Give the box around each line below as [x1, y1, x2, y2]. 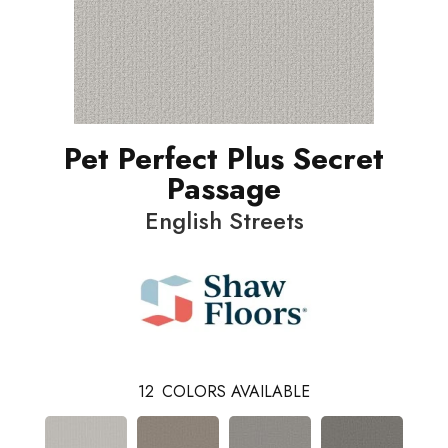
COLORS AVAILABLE [162, 379, 310, 403]
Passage [167, 166, 281, 210]
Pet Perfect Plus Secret [64, 136, 384, 180]
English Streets [144, 202, 304, 238]
